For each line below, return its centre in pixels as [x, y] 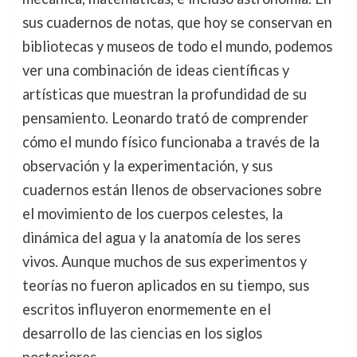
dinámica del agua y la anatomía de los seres [161, 238]
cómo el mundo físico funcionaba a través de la [171, 142]
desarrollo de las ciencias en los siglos [142, 333]
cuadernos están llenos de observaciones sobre [172, 190]
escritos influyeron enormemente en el [146, 310]
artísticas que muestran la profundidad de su [164, 94]
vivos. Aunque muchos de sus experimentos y [164, 262]
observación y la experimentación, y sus [147, 166]
